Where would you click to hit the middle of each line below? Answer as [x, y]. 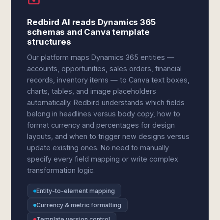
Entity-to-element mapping [76, 191]
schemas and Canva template [89, 32]
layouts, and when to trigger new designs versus [109, 136]
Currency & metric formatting [79, 205]
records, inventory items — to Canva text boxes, [109, 80]
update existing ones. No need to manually [98, 148]
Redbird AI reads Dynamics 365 [91, 22]
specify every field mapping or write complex [103, 159]
